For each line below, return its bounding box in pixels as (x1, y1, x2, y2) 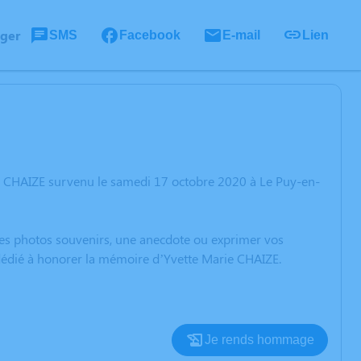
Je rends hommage (205, 333, 314, 346)
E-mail (222, 27, 260, 42)
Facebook (119, 27, 180, 42)
